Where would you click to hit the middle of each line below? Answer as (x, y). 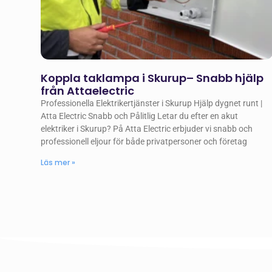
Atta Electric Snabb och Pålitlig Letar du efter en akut (140, 116)
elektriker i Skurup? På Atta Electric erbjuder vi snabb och (147, 128)
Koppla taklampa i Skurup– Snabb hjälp (152, 78)
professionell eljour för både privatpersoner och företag (144, 141)
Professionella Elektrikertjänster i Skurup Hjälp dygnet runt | (152, 103)
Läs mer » (58, 162)
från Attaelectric (88, 90)
